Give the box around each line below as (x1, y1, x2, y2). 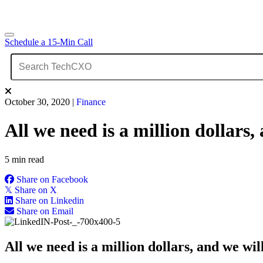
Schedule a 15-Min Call (5, 37, 93, 47)
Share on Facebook (16, 174, 88, 184)
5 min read (5, 154, 44, 164)
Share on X (15, 184, 57, 195)
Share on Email (16, 205, 73, 216)
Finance (76, 97, 106, 107)
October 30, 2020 (5, 97, 70, 107)
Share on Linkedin (15, 195, 84, 205)
